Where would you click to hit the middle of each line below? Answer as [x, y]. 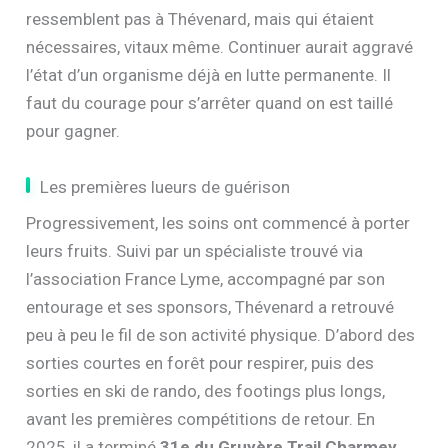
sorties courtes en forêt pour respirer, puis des [200, 362]
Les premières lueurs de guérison [165, 186]
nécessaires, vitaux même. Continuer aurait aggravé [220, 47]
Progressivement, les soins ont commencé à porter [218, 222]
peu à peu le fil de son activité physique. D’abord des [221, 334]
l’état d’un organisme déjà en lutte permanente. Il [209, 75]
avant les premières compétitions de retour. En [201, 418]
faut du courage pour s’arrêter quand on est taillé [210, 103]
